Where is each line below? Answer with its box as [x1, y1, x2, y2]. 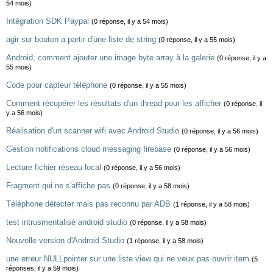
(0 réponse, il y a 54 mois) [91, 18, 168, 25]
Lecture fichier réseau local [6, 163, 101, 172]
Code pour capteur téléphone [6, 80, 107, 90]
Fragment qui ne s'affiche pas [6, 181, 110, 190]
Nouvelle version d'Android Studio [6, 236, 124, 245]
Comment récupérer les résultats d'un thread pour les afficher [6, 99, 221, 108]
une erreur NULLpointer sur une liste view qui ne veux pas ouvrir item [6, 254, 249, 263]
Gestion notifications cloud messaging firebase [6, 144, 171, 154]
